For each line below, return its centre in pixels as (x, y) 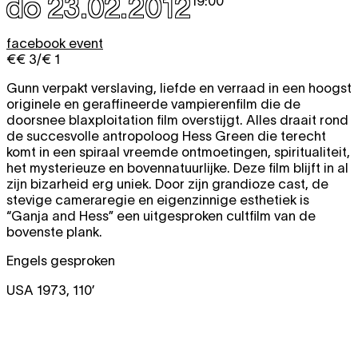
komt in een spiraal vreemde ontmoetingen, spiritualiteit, (178, 152)
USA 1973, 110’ (51, 290)
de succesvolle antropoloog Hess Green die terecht (166, 136)
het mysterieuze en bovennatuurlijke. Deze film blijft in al (177, 168)
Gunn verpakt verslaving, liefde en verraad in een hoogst (179, 88)
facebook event (55, 43)
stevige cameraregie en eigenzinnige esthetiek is (158, 200)
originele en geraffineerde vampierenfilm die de (153, 104)
